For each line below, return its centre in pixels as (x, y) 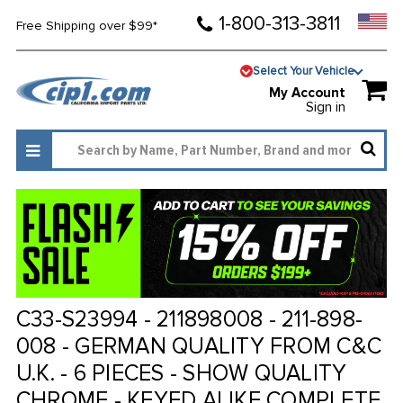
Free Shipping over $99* (86, 26)
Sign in (326, 107)
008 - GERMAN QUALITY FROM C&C (199, 347)
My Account (308, 93)
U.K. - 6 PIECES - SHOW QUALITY (181, 374)
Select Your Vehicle (304, 71)
